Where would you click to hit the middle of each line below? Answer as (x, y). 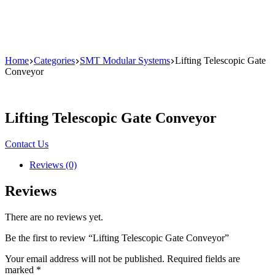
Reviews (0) (53, 165)
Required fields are (203, 259)
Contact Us (27, 144)
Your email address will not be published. (85, 259)
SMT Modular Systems (125, 60)
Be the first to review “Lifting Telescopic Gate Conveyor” (117, 238)
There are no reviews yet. (54, 217)
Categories (54, 60)
